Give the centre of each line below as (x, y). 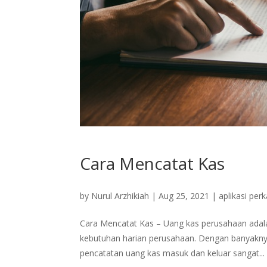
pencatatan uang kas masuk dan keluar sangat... (173, 253)
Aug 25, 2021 (184, 196)
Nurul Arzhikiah (120, 196)
